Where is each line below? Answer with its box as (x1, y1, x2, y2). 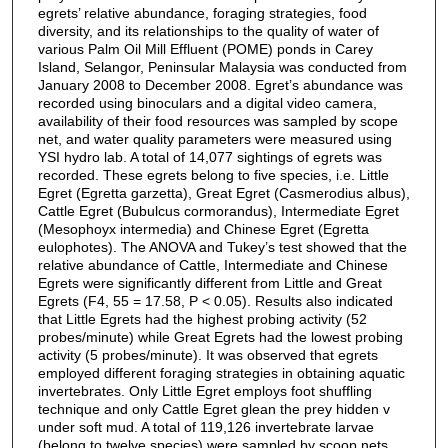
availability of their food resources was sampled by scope (37, 112, 398, 129)
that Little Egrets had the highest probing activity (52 (37, 310, 367, 327)
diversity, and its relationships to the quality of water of (37, 22, 379, 39)
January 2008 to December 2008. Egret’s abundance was (37, 76, 403, 93)
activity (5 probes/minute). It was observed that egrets (37, 346, 378, 363)
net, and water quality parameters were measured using (37, 130, 392, 147)
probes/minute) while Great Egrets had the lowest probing (37, 328, 403, 345)
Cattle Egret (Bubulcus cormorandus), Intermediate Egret (37, 202, 399, 219)
